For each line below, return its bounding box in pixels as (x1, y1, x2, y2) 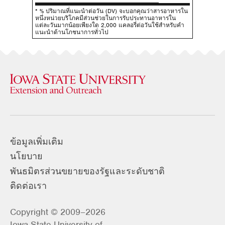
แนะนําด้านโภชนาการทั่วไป (35, 28, 108, 36)
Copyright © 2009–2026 (10, 206, 105, 218)
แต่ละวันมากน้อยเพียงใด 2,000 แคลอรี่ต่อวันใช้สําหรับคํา (35, 21, 184, 29)
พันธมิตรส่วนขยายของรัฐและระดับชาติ (10, 165, 165, 177)
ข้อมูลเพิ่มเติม (10, 136, 63, 147)
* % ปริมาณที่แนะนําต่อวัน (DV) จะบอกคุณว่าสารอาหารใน (35, 7, 188, 15)
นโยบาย (10, 151, 43, 162)
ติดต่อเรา (10, 180, 47, 192)
